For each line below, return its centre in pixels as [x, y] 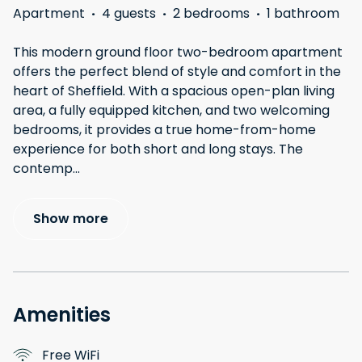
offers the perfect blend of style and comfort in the [177, 72]
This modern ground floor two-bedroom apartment [178, 53]
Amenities [62, 315]
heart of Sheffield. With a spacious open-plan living [174, 91]
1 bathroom [303, 14]
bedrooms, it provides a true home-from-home [164, 130]
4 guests [129, 14]
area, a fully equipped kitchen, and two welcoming [171, 111]
